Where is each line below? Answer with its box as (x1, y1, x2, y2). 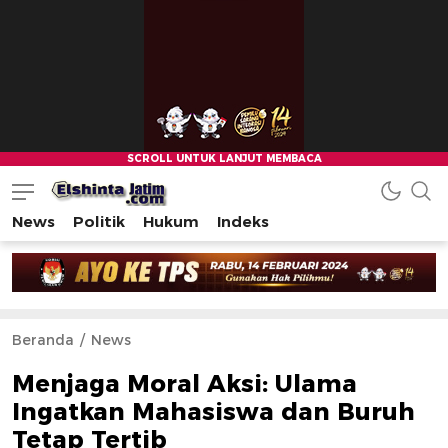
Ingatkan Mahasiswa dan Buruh (12, 397, 415, 427)
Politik (73, 211, 125, 231)
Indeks (217, 211, 269, 231)
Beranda (12, 331, 74, 350)
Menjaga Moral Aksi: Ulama (12, 369, 357, 399)
